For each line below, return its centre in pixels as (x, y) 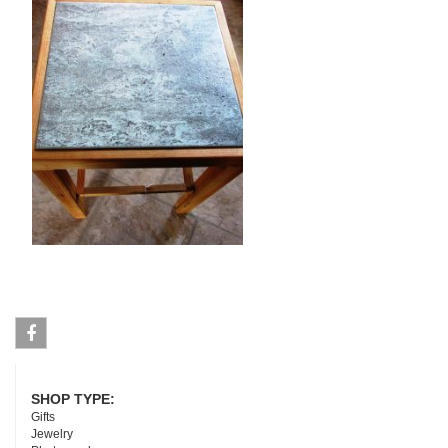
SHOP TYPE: (75, 398)
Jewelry (52, 433)
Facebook (55, 365)
